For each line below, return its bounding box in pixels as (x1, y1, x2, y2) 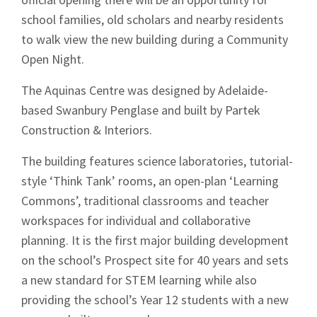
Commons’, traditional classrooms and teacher (21, 192, 269, 209)
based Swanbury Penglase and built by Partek (21, 102, 260, 119)
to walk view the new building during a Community (21, 31, 288, 48)
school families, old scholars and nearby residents (21, 11, 284, 28)
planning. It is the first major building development (21, 232, 289, 249)
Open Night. (21, 51, 84, 68)
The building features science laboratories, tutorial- (21, 153, 293, 170)
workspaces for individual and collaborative (21, 212, 250, 229)
